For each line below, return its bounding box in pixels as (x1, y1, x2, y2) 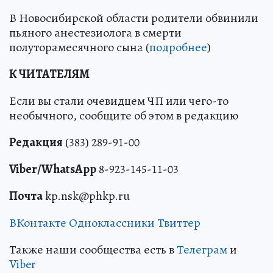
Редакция (9, 134, 63, 151)
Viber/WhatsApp (9, 161, 96, 178)
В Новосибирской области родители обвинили (9, 10, 258, 27)
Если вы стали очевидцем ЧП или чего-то (9, 93, 229, 110)
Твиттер (157, 214, 200, 232)
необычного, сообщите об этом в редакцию (9, 107, 238, 124)
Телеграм (177, 241, 227, 258)
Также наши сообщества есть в (9, 241, 177, 258)
